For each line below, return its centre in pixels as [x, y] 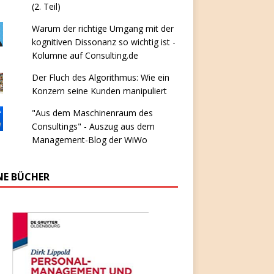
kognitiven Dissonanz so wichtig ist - [103, 42]
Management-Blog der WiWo [89, 139]
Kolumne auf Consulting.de [85, 55]
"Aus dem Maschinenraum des [92, 113]
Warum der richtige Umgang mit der [102, 28]
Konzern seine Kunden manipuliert [99, 91]
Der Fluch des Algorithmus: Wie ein [100, 77]
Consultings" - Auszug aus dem [93, 126]
